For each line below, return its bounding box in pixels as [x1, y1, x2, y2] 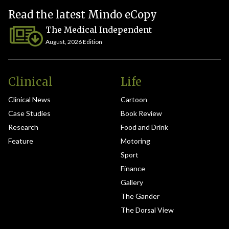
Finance [121, 164, 145, 173]
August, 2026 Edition [45, 38, 103, 45]
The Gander [121, 192, 159, 200]
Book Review [121, 109, 162, 118]
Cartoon [121, 95, 147, 104]
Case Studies [8, 109, 51, 118]
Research [8, 123, 38, 131]
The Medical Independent [45, 25, 152, 35]
